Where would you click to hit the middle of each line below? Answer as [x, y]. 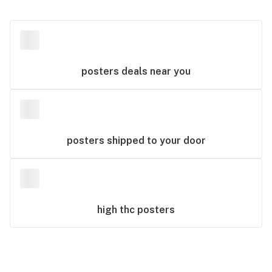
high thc [117, 210]
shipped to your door [155, 141]
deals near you [155, 71]
